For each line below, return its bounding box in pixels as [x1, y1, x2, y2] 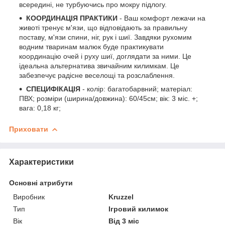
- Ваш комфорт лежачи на [120, 14, 205, 22]
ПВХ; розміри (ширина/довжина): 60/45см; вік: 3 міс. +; [19, 94, 198, 102]
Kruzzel [108, 192, 134, 201]
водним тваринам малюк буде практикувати [19, 42, 164, 51]
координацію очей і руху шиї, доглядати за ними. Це [19, 52, 191, 60]
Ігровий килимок [108, 204, 169, 213]
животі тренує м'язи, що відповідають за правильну [19, 23, 187, 32]
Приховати [9, 125, 48, 133]
